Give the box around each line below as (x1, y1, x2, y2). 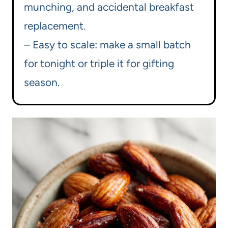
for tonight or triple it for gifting (24, 57, 174, 70)
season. (24, 76, 60, 89)
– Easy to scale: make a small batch (24, 38, 191, 51)
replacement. (24, 19, 85, 33)
